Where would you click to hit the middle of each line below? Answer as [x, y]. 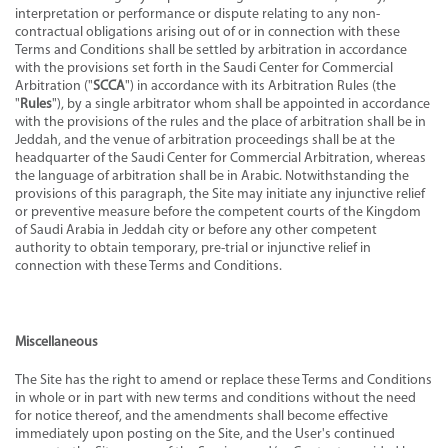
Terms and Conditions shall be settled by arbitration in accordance [211, 50]
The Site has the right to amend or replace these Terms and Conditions [223, 380]
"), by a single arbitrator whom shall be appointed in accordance [241, 104]
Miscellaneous [56, 342]
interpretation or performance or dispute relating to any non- [197, 14]
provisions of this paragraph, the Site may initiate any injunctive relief [220, 194]
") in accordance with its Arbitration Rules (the [260, 86]
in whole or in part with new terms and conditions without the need [215, 398]
